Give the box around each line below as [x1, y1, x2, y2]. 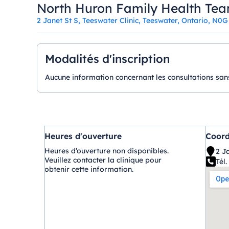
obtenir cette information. [44, 165, 133, 174]
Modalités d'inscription [44, 52, 170, 66]
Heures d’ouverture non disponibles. [44, 146, 169, 155]
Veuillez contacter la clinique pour [44, 155, 162, 165]
